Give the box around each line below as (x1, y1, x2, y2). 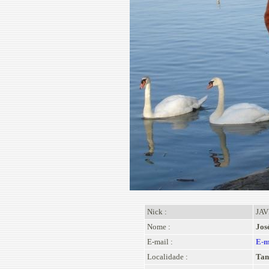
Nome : (147, 222, 171, 231)
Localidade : (147, 252, 188, 261)
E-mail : (147, 237, 173, 246)
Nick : (147, 207, 167, 216)
